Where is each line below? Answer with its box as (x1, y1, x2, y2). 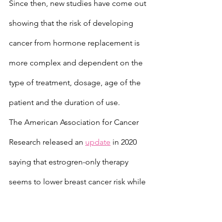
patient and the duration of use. (9, 98, 120, 107)
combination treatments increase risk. (9, 197, 141, 206)
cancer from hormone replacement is (9, 38, 142, 48)
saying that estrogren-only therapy (9, 157, 130, 166)
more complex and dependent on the (9, 58, 145, 67)
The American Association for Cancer (9, 117, 141, 127)
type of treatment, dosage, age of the (9, 78, 143, 87)
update (85, 137, 111, 147)
